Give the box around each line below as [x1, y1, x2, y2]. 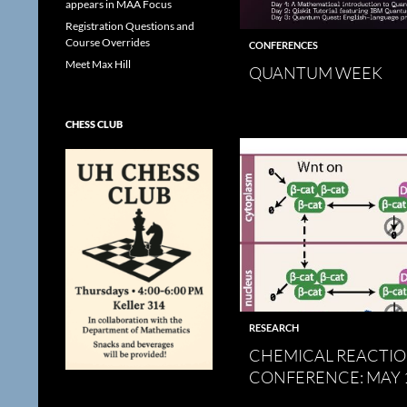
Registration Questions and [65, 19, 194, 33]
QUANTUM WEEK [249, 62, 382, 83]
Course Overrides [65, 35, 150, 49]
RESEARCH [249, 322, 299, 334]
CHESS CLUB [65, 118, 123, 130]
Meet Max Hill [65, 57, 131, 71]
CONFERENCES [249, 38, 318, 51]
